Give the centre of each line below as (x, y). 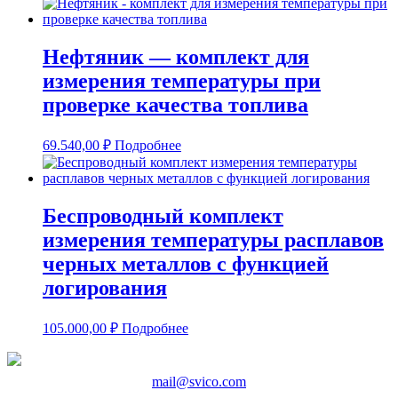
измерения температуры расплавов (213, 240)
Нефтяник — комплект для (176, 57)
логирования (105, 288)
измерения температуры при (182, 81)
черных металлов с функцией (186, 264)
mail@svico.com (199, 381)
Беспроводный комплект (163, 216)
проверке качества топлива (175, 105)
